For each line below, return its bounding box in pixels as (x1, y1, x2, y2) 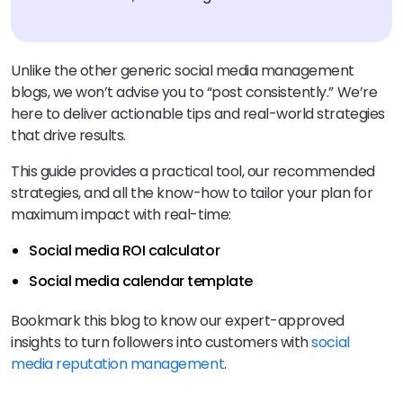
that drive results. (11, 125, 126, 147)
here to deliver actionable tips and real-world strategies (11, 103, 385, 125)
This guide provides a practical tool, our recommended (11, 161, 375, 183)
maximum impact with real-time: (11, 204, 231, 226)
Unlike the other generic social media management (11, 60, 354, 82)
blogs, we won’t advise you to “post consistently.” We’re (11, 82, 378, 103)
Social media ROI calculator (29, 240, 223, 262)
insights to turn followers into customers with (11, 332, 312, 354)
